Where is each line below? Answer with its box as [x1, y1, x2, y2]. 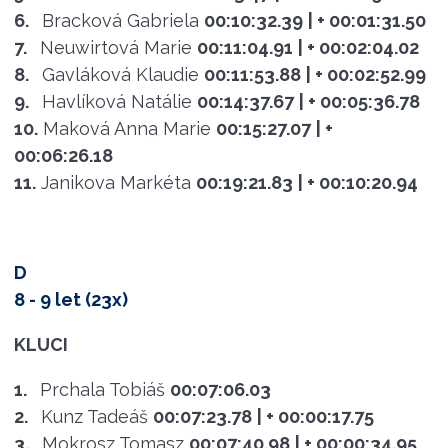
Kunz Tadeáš [40, 405, 148, 427]
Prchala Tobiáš [39, 378, 165, 400]
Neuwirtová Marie [39, 36, 192, 58]
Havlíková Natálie [41, 90, 192, 112]
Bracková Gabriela [41, 9, 199, 31]
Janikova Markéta [40, 171, 191, 193]
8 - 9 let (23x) [13, 288, 128, 310]
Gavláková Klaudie [41, 63, 199, 85]
